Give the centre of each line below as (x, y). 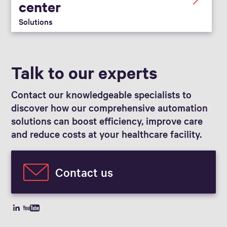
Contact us (84, 172)
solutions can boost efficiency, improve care (107, 121)
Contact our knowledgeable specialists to (102, 94)
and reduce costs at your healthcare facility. (107, 134)
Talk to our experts (85, 72)
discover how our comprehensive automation (110, 108)
